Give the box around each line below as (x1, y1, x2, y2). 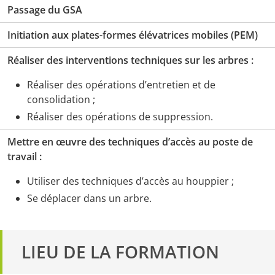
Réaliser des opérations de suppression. (27, 110, 213, 124)
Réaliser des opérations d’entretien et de (27, 78, 215, 92)
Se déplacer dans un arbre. (27, 192, 152, 206)
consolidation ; (27, 93, 95, 107)
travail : (7, 150, 42, 164)
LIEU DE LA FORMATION (17, 240, 219, 264)
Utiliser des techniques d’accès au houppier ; (27, 174, 234, 188)
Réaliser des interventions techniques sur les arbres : (7, 53, 256, 68)
